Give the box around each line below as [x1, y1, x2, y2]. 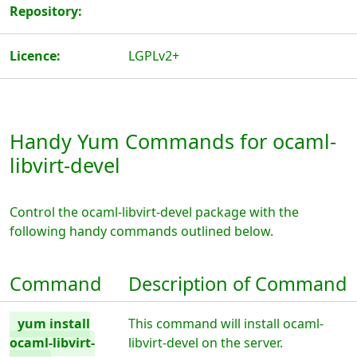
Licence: [10, 47, 61, 65]
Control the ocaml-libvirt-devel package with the [10, 203, 299, 221]
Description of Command [128, 271, 347, 296]
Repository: [10, 2, 82, 20]
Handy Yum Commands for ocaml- [10, 127, 336, 155]
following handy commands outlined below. [10, 222, 273, 240]
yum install [18, 315, 90, 332]
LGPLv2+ [128, 47, 180, 65]
